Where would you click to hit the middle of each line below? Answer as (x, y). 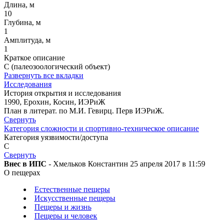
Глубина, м (22, 23)
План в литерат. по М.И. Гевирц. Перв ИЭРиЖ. (84, 111)
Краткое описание (34, 58)
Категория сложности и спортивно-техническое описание (101, 129)
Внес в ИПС (25, 164)
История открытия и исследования (62, 93)
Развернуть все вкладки (44, 76)
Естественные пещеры (72, 190)
